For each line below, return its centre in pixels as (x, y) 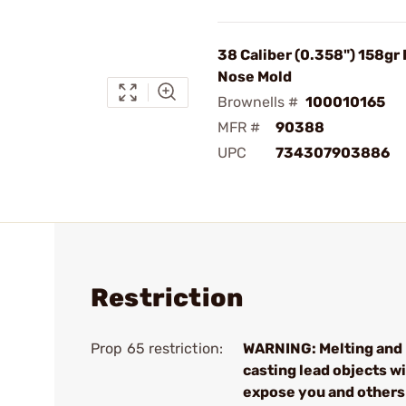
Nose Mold (255, 77)
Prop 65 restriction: (157, 348)
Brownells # (258, 102)
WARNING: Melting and (323, 348)
